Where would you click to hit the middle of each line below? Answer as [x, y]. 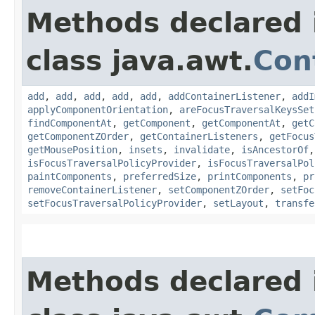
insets [146, 149]
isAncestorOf [275, 149]
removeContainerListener [92, 189]
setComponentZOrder [219, 189]
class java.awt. [140, 60]
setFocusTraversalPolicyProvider [115, 203]
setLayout [238, 203]
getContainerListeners [199, 136]
